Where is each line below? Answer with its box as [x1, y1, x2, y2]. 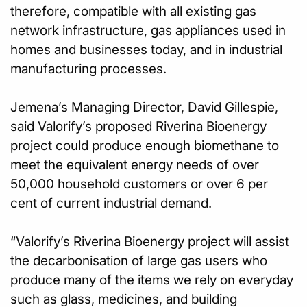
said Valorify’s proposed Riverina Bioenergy [10, 118, 267, 134]
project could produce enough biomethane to [10, 137, 279, 153]
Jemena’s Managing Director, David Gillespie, [10, 99, 278, 115]
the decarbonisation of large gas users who [10, 252, 267, 269]
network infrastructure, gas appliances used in [10, 22, 286, 38]
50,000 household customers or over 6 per [10, 175, 268, 192]
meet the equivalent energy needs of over [10, 156, 259, 173]
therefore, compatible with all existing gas [10, 3, 256, 19]
